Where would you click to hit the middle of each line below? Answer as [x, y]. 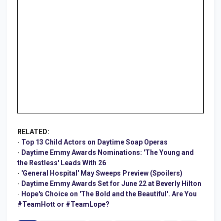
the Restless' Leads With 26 [62, 163]
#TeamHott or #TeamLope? [63, 204]
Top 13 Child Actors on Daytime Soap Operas [94, 142]
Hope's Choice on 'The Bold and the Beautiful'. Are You [109, 194]
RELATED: [33, 131]
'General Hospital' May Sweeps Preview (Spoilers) [102, 173]
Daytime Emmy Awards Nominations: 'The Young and [108, 152]
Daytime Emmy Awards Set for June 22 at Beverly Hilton [111, 183]
